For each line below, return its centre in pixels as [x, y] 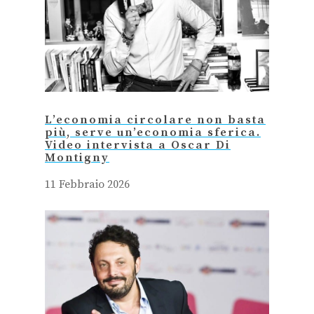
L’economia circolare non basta [155, 121]
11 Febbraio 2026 [87, 185]
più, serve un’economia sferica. [153, 133]
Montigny [77, 158]
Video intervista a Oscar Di [138, 146]
